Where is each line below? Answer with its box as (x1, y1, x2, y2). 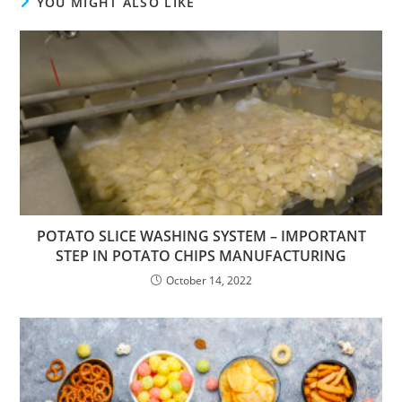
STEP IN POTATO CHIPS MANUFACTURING (56, 245, 346, 266)
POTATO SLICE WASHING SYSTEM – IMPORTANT (36, 225, 366, 246)
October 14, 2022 (165, 272, 252, 288)
